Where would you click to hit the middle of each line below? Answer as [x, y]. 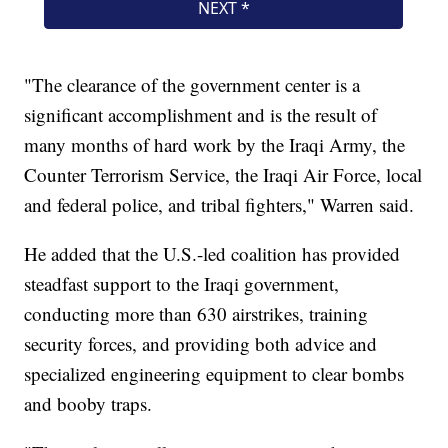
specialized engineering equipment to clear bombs [214, 374]
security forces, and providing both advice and [201, 344]
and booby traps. [88, 404]
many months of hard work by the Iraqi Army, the [215, 145]
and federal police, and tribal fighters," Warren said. [219, 205]
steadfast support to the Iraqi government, [182, 284]
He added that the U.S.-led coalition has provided [212, 254]
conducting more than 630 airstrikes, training [196, 314]
